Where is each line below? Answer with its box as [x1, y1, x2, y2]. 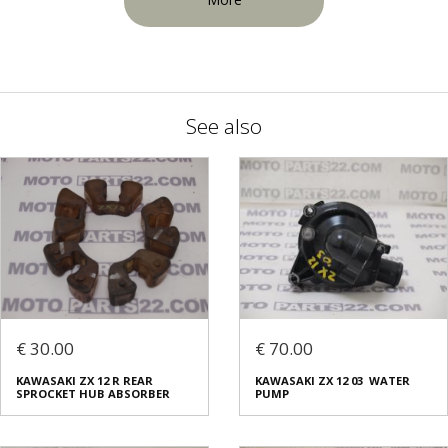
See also [186, 112, 262, 141]
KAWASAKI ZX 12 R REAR [16, 373, 153, 389]
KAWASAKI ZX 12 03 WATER [255, 373, 410, 389]
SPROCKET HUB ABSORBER [16, 386, 170, 402]
